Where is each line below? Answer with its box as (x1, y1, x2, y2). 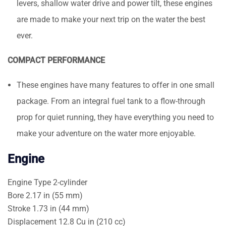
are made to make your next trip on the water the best (17, 14, 205, 24)
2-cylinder (53, 177, 87, 187)
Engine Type (8, 177, 51, 187)
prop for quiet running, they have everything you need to (17, 112, 214, 122)
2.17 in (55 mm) (26, 190, 83, 200)
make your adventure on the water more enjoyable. (17, 128, 196, 138)
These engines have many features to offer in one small (17, 80, 214, 90)
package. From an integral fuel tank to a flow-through (17, 96, 205, 106)
